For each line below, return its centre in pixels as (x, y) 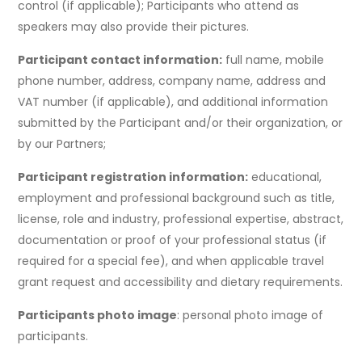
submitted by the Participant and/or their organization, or (181, 123)
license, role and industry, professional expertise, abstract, (181, 219)
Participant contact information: (120, 60)
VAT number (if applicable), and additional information (173, 102)
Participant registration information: (133, 177)
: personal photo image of (250, 316)
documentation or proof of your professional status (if (173, 240)
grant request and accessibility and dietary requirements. (181, 282)
